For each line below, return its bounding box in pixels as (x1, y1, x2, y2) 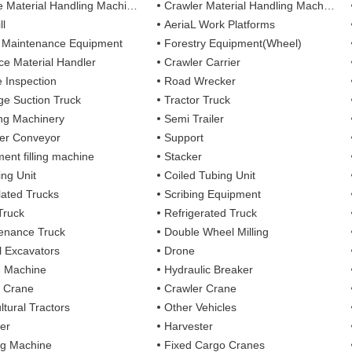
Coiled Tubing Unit (164, 168, 256, 181)
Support (164, 130, 204, 144)
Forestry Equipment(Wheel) (164, 36, 302, 49)
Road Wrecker (164, 74, 236, 87)
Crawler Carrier (164, 55, 241, 68)
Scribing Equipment (164, 187, 262, 200)
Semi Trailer (164, 112, 225, 125)
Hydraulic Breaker (164, 262, 254, 276)
